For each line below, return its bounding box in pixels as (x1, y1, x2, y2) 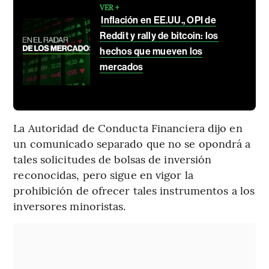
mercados (100, 61, 144, 73)
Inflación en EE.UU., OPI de (101, 14, 216, 26)
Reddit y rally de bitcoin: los (100, 30, 219, 42)
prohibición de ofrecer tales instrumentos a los (13, 183, 255, 198)
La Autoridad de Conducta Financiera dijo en (13, 120, 243, 136)
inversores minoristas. (13, 198, 126, 214)
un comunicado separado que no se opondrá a (13, 136, 251, 151)
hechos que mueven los (100, 46, 203, 58)
